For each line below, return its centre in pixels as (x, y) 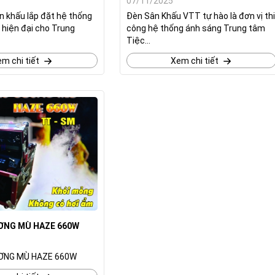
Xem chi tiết (194, 61)
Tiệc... (138, 41)
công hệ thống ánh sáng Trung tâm (196, 28)
